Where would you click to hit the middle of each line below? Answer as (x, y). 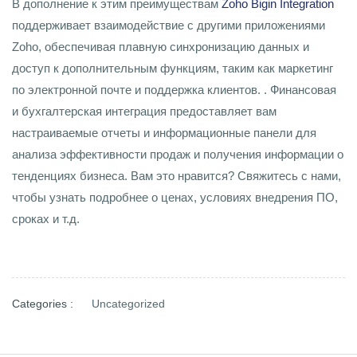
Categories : (43, 304)
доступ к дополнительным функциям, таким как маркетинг (173, 68)
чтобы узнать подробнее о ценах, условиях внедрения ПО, (175, 197)
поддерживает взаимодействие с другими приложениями (169, 25)
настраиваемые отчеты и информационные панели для (164, 133)
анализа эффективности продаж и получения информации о (178, 154)
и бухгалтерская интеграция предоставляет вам (144, 111)
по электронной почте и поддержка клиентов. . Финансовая (174, 90)
